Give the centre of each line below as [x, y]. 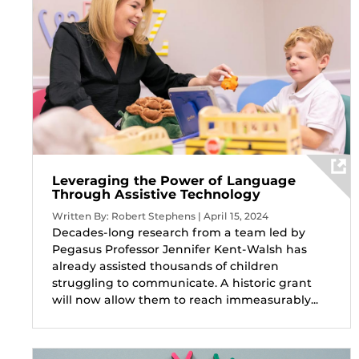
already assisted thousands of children [165, 266]
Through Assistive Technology [156, 194]
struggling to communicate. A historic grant [182, 282]
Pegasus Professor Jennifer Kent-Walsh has [179, 249]
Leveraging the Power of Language [174, 180]
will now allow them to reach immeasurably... [185, 299]
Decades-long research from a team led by [179, 232]
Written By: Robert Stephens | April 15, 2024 [160, 216]
